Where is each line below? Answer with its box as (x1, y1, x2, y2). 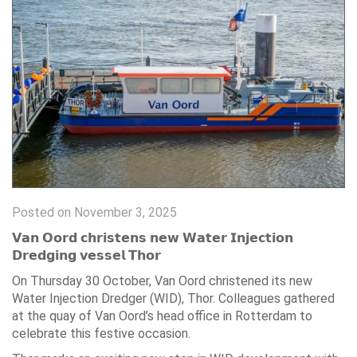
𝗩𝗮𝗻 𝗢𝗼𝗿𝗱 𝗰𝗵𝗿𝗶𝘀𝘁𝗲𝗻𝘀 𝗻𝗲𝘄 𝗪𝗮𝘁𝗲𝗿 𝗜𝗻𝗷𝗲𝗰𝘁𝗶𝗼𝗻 (12, 230, 293, 245)
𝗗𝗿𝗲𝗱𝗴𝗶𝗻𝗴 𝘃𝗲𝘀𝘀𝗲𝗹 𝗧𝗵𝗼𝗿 (12, 248, 161, 263)
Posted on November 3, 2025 (12, 205, 177, 220)
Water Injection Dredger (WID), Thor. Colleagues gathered (12, 291, 335, 306)
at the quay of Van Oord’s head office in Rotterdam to (12, 308, 312, 324)
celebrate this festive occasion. (12, 326, 190, 341)
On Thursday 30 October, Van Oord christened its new (12, 273, 312, 288)
